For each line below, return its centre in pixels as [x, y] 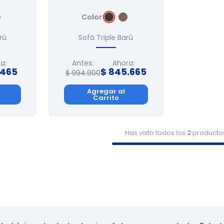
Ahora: [123, 63]
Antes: [83, 63]
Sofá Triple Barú [106, 38]
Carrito [106, 97]
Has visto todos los [156, 133]
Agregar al [106, 91]
